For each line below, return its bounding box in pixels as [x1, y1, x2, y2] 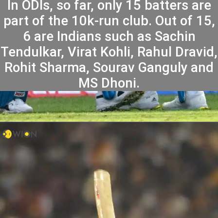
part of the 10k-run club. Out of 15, [3, 13, 215, 29]
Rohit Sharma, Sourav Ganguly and [4, 60, 214, 76]
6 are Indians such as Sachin [22, 29, 196, 45]
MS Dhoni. [78, 75, 140, 91]
